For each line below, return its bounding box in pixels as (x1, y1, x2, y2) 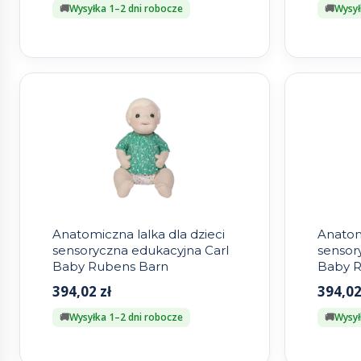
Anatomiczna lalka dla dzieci (52, 226, 225, 243)
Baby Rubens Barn (52, 259, 168, 275)
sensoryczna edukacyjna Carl (52, 243, 229, 259)
